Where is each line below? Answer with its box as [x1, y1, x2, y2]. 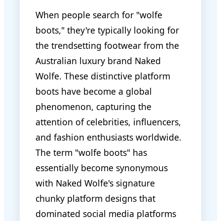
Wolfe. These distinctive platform [36, 70, 170, 82]
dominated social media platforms [36, 207, 176, 220]
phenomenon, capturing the [36, 100, 151, 112]
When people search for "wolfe [36, 8, 162, 21]
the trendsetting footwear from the [36, 39, 179, 51]
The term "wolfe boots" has [36, 146, 147, 158]
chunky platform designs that [36, 192, 155, 204]
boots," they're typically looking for [36, 24, 179, 36]
